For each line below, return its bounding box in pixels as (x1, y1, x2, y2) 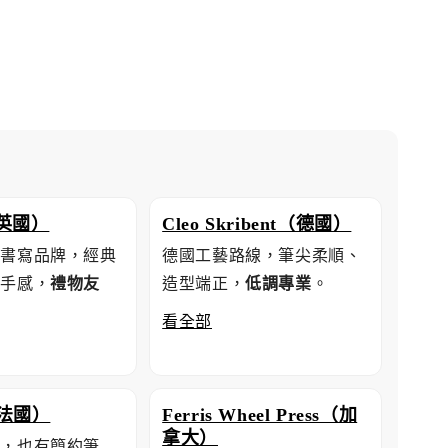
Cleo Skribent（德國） (162, 214, 352, 235)
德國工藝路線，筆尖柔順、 (162, 244, 362, 267)
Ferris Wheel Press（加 (162, 405, 358, 426)
